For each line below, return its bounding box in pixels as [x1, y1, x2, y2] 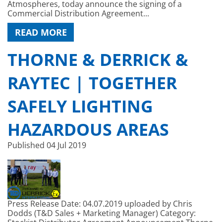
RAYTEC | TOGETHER [7, 70, 177, 94]
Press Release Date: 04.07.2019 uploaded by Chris [7, 198, 192, 210]
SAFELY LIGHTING [7, 94, 153, 117]
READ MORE [14, 26, 67, 39]
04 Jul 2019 [45, 139, 86, 151]
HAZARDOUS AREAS [7, 117, 169, 141]
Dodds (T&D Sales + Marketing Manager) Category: [7, 208, 196, 219]
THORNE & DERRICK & [7, 47, 188, 71]
